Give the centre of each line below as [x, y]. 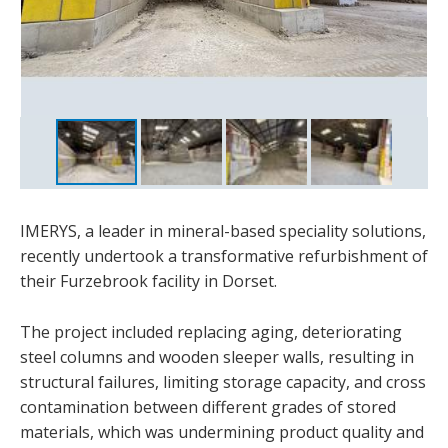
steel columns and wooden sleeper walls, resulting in [217, 356]
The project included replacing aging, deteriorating [211, 331]
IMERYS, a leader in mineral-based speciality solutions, [223, 230]
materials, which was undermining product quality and [222, 431]
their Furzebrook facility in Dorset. [148, 280]
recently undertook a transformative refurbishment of [224, 255]
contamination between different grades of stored [208, 406]
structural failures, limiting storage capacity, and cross [223, 381]
